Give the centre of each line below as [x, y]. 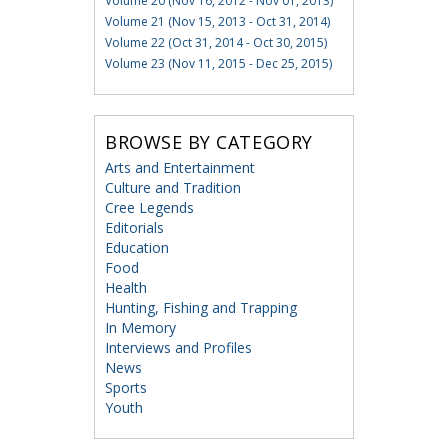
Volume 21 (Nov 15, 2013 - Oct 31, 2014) [217, 22]
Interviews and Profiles [178, 348]
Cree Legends [149, 208]
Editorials [134, 228]
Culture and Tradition [172, 188]
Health [125, 288]
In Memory [140, 328]
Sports [125, 388]
